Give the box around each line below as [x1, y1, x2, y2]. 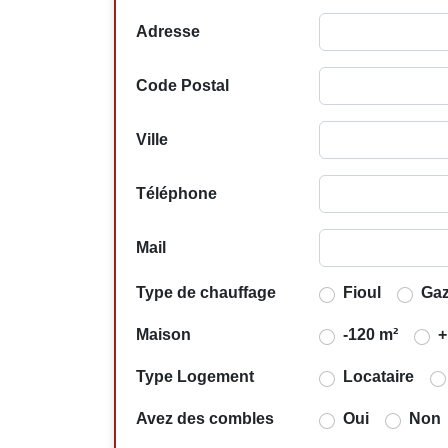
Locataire [342, 367, 414, 385]
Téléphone [136, 184, 217, 202]
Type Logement [136, 367, 254, 385]
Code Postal [136, 76, 229, 94]
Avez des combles [136, 409, 274, 427]
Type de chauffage [136, 283, 276, 301]
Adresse [136, 22, 200, 40]
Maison [136, 325, 191, 343]
